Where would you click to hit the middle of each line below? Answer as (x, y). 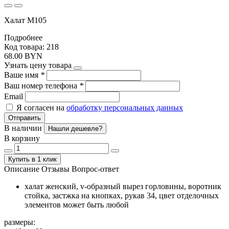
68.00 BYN (23, 56)
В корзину (22, 138)
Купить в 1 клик (32, 159)
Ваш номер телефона (42, 85)
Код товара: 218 (31, 47)
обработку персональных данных (125, 107)
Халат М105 (25, 20)
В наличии (24, 128)
